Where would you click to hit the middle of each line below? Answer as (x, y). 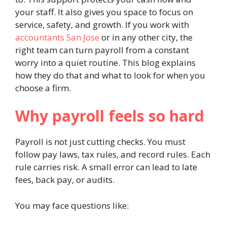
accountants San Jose (57, 37)
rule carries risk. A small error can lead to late (106, 167)
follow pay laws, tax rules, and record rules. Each (113, 155)
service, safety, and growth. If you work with (102, 24)
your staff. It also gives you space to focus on (104, 12)
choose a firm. (43, 88)
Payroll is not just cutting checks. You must (100, 142)
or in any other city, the (146, 37)
